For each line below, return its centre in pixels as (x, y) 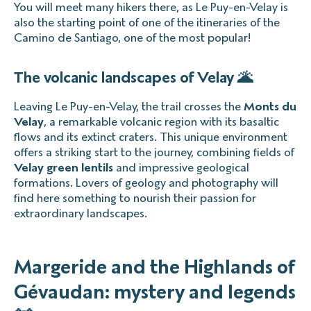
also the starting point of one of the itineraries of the (147, 22)
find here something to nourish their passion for (135, 198)
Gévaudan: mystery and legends (155, 292)
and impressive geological (181, 167)
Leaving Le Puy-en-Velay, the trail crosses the (129, 106)
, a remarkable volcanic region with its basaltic (161, 121)
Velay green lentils (64, 167)
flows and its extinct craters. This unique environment (151, 137)
